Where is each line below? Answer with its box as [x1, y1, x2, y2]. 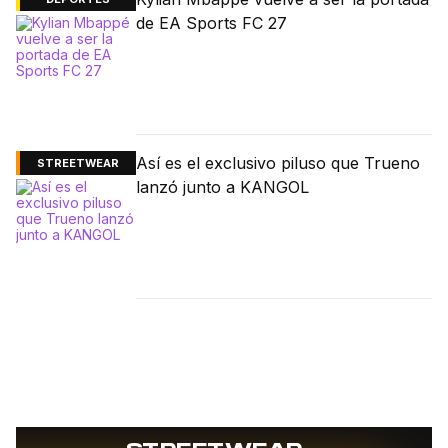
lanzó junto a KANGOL [136, 177, 309, 198]
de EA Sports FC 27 [136, 13, 287, 34]
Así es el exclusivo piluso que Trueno [136, 153, 420, 174]
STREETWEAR [37, 156, 119, 171]
